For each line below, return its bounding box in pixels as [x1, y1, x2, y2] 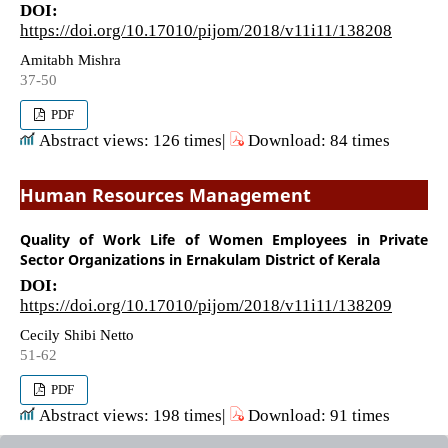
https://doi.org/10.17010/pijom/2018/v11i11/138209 [19, 295, 392, 313]
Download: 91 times [243, 405, 390, 423]
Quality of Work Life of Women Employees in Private [19, 229, 429, 249]
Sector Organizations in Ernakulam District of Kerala [19, 249, 380, 269]
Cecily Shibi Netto [19, 326, 134, 342]
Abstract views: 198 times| [34, 405, 229, 423]
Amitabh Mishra [19, 51, 121, 67]
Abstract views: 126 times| [34, 130, 229, 148]
